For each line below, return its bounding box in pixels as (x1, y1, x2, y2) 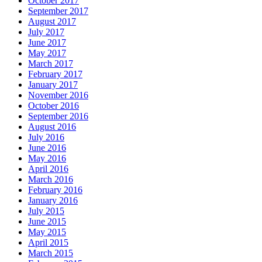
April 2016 (28, 164, 68, 174)
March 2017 (28, 58, 73, 69)
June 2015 (28, 216, 66, 227)
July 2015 (28, 206, 64, 216)
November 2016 (28, 90, 88, 101)
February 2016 (28, 185, 82, 195)
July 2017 (28, 27, 64, 37)
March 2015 (28, 248, 73, 258)
